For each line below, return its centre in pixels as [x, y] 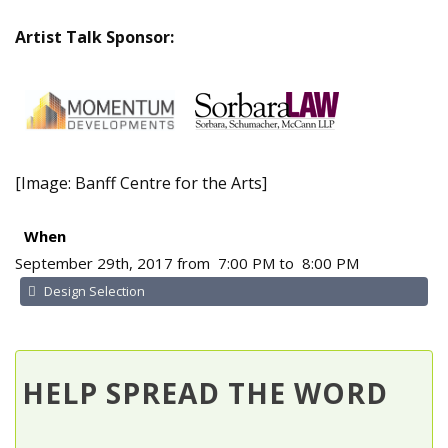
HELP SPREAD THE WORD [204, 392]
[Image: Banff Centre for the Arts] [141, 183]
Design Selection [93, 290]
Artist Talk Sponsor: [94, 37]
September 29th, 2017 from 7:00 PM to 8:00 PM [187, 263]
